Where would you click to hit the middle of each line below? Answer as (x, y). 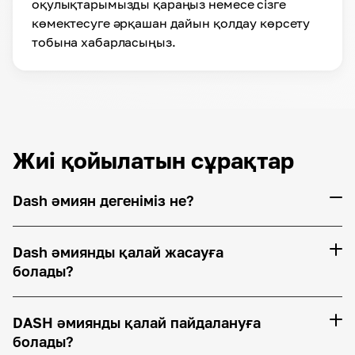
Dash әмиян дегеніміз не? (103, 200)
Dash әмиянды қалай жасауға (118, 252)
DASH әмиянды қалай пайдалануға (137, 322)
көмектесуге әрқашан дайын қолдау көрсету (171, 23)
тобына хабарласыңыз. (104, 42)
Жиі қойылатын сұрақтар (153, 160)
